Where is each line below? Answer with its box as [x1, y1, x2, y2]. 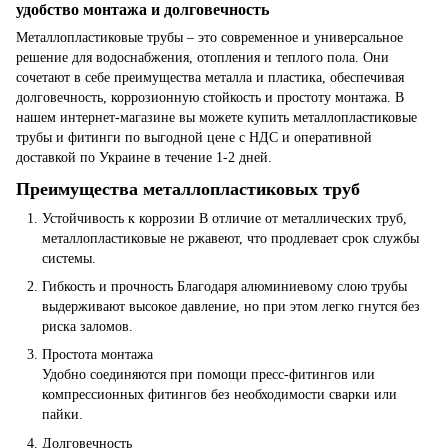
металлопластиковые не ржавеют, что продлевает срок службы [42, 230, 419, 246]
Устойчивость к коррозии [42, 210, 195, 226]
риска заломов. [42, 318, 133, 334]
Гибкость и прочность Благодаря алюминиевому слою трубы [42, 278, 407, 294]
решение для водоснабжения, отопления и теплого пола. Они [16, 50, 389, 65]
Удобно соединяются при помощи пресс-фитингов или [42, 367, 375, 383]
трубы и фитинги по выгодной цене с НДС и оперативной [16, 130, 372, 145]
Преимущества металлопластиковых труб [16, 179, 360, 200]
